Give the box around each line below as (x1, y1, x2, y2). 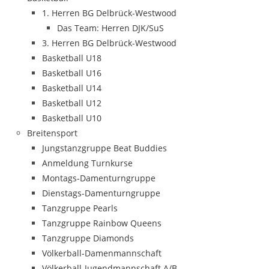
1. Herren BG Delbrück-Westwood (42, 7, 177, 19)
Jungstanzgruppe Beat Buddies (42, 142, 167, 154)
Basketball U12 (42, 97, 101, 109)
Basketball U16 (42, 67, 101, 79)
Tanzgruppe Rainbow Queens (42, 217, 162, 229)
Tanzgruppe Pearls (42, 202, 118, 214)
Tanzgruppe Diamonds (42, 232, 134, 244)
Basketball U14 (42, 82, 101, 94)
